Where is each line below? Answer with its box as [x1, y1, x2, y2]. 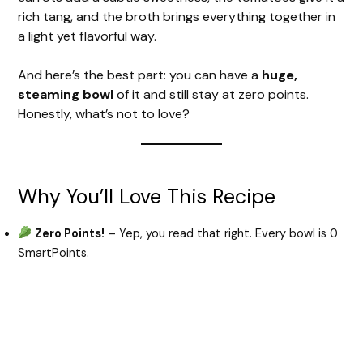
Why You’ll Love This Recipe [18, 182, 276, 210]
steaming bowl [18, 85, 114, 103]
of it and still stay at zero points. [113, 85, 310, 103]
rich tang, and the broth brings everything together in [18, 7, 336, 25]
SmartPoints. [18, 245, 90, 261]
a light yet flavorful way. [18, 27, 157, 45]
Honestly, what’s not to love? [18, 105, 190, 122]
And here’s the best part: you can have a [18, 66, 263, 83]
